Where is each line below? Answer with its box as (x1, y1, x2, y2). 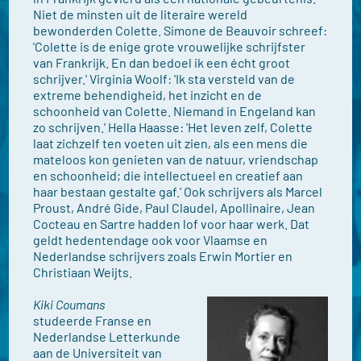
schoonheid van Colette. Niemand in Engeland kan (33, 103, 317, 118)
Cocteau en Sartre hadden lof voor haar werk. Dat (33, 216, 310, 231)
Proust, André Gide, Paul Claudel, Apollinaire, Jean (33, 200, 316, 215)
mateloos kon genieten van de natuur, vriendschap (33, 151, 319, 167)
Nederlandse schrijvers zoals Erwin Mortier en (33, 248, 293, 263)
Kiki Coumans (33, 297, 106, 312)
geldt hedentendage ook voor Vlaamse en (33, 232, 268, 247)
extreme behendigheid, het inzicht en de (33, 87, 263, 102)
